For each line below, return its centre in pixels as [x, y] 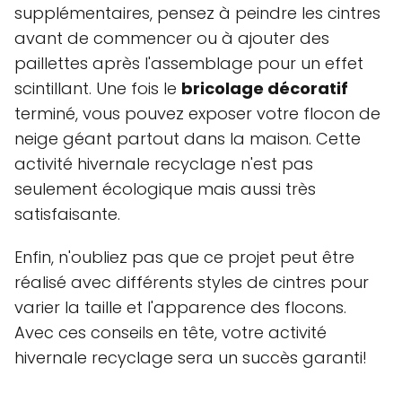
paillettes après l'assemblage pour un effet [189, 64]
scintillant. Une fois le [98, 89]
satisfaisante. [67, 214]
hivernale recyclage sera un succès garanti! [191, 358]
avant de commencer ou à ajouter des [172, 39]
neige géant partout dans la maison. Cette [188, 139]
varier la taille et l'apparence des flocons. [180, 308]
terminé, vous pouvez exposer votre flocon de [197, 114]
